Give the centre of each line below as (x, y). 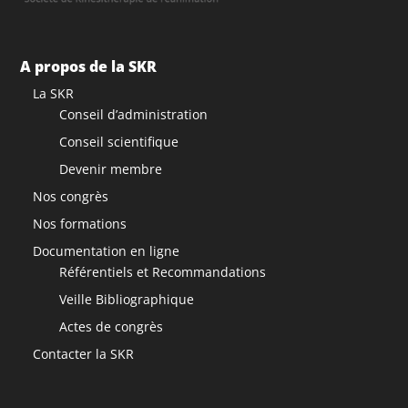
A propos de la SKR (89, 66)
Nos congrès (71, 196)
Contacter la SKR (84, 353)
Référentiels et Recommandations (163, 271)
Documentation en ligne (107, 250)
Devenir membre (111, 168)
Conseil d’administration (134, 114)
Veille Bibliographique (127, 299)
